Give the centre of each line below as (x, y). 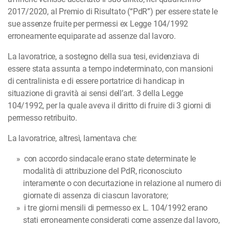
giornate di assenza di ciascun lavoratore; (96, 196)
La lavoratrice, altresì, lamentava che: (73, 139)
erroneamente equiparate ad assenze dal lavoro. (92, 36)
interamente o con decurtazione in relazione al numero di (122, 184)
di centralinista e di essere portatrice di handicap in (96, 81)
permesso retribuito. (43, 118)
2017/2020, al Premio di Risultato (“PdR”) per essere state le (113, 12)
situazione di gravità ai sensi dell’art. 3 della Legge (96, 94)
